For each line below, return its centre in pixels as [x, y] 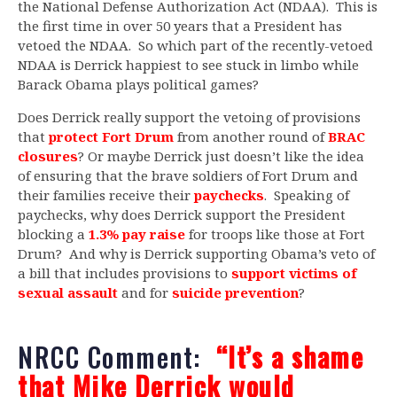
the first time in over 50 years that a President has [180, 26]
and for [145, 293]
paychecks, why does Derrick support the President [182, 215]
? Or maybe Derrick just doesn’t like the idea [221, 156]
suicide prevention [235, 293]
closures [48, 156]
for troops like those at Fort [275, 234]
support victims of [294, 273]
